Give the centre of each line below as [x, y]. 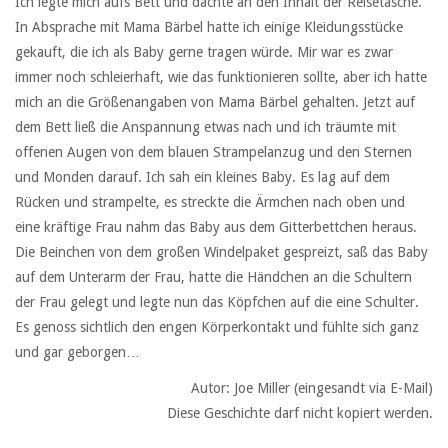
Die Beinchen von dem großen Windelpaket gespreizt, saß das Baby [221, 251]
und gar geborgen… [77, 351]
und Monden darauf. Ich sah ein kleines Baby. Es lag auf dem [202, 176]
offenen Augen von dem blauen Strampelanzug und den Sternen [213, 151]
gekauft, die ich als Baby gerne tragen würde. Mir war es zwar [204, 51]
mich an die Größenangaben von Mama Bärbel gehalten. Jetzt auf [215, 101]
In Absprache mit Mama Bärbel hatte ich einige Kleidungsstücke [209, 26]
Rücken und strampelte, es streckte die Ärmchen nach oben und [210, 201]
